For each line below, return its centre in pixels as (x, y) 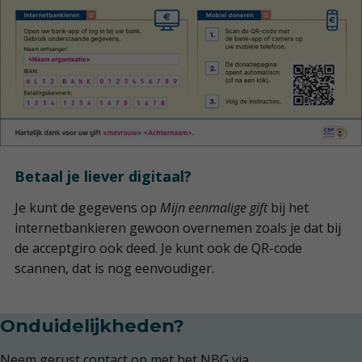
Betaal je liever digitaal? (103, 176)
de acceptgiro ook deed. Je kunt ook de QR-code (158, 248)
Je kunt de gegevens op (87, 207)
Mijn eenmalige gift (215, 207)
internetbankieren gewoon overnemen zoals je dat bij (177, 227)
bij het (289, 207)
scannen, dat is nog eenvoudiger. (117, 268)
